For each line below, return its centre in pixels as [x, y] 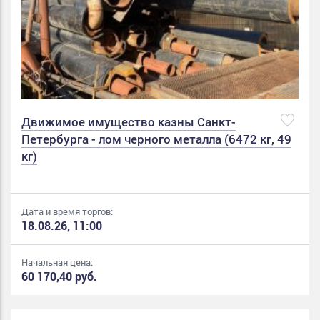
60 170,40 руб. [59, 276]
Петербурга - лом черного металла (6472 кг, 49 [156, 139]
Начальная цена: [57, 262]
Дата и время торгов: [67, 212]
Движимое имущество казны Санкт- [129, 122]
